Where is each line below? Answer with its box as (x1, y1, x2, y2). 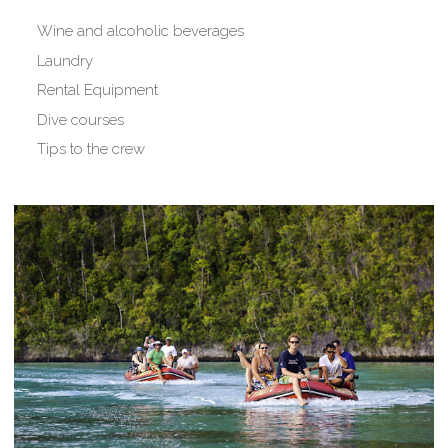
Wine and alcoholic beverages (36, 22, 244, 41)
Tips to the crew (36, 140, 145, 159)
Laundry (36, 51, 93, 70)
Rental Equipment (36, 81, 158, 100)
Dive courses (36, 110, 124, 129)
